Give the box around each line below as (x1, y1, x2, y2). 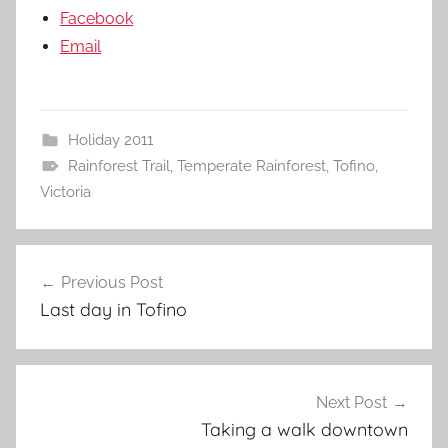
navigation (15, 282, 147, 313)
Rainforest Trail (67, 156, 170, 175)
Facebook (60, 8, 133, 28)
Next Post (316, 393, 387, 413)
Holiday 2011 (67, 130, 153, 149)
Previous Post (61, 272, 163, 292)
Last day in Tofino (40, 297, 187, 321)
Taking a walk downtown (201, 418, 408, 442)
